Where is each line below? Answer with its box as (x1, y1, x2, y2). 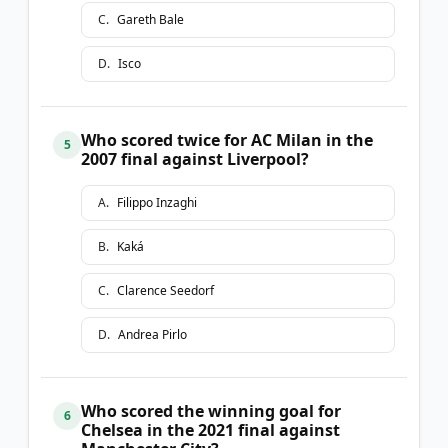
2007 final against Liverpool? (81, 147, 309, 170)
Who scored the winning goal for (81, 399, 341, 422)
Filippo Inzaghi (117, 193, 197, 211)
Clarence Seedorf (117, 281, 214, 299)
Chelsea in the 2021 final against (81, 418, 340, 441)
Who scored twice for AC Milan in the (81, 128, 373, 151)
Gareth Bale (117, 10, 184, 28)
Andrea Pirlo (118, 325, 187, 343)
